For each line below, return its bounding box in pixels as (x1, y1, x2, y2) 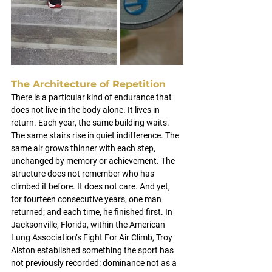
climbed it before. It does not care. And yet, (11, 182, 172, 191)
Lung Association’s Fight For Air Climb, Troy (11, 233, 174, 242)
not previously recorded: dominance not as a (11, 258, 178, 268)
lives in (133, 105, 161, 115)
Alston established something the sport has (11, 245, 175, 255)
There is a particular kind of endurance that (11, 92, 174, 102)
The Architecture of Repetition (11, 78, 166, 90)
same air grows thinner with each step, (11, 143, 157, 153)
